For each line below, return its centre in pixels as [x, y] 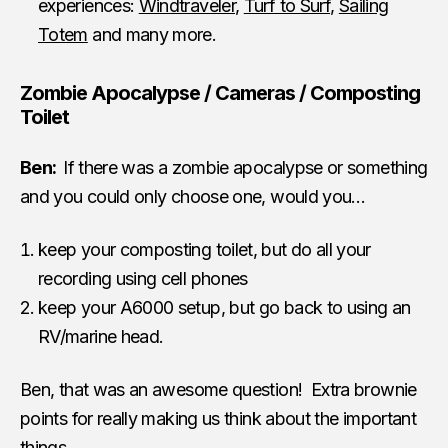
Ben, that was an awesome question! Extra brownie [218, 389]
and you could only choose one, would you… [193, 196]
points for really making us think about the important [218, 418]
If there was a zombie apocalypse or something [245, 167]
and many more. [152, 34]
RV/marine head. [101, 336]
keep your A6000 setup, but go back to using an [224, 307]
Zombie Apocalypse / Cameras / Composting [220, 92]
